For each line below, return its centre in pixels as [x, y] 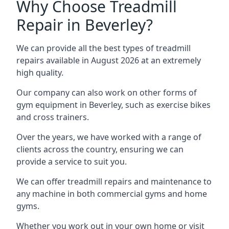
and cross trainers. [53, 117]
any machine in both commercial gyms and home [112, 194]
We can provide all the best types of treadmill [104, 48]
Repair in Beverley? [85, 25]
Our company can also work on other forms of [107, 93]
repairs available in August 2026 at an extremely [109, 60]
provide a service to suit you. [72, 162]
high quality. [40, 73]
